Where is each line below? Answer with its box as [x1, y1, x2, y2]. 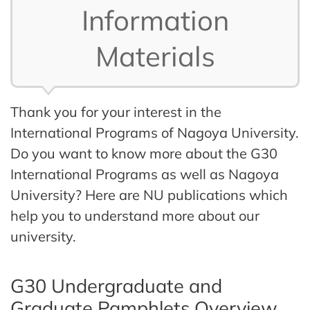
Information [81, 3, 229, 37]
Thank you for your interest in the [10, 103, 221, 120]
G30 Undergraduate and [10, 274, 222, 298]
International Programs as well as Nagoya [10, 165, 279, 183]
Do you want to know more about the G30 [10, 145, 277, 162]
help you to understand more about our [10, 207, 259, 224]
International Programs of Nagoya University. [10, 124, 299, 141]
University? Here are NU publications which [10, 186, 288, 203]
